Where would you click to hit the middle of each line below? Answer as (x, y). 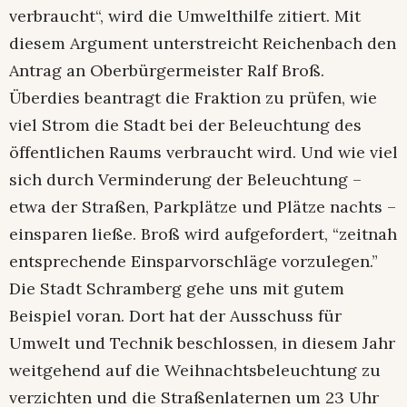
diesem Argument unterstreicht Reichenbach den (203, 44)
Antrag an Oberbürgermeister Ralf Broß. (167, 71)
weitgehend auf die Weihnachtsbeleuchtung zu (195, 371)
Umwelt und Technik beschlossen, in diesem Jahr (202, 343)
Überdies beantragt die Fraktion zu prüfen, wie (193, 98)
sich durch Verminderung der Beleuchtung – (185, 180)
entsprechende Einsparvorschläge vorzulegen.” (194, 262)
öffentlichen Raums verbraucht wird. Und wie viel (203, 153)
